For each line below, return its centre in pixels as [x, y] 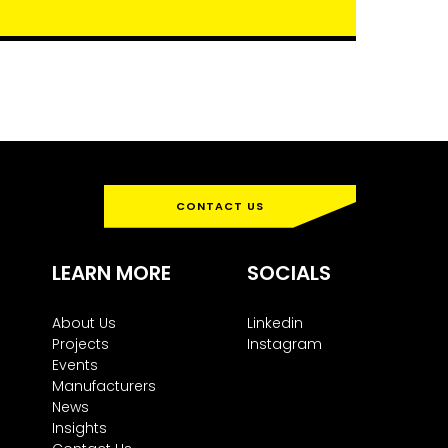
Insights [79, 428]
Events [74, 365]
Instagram [284, 344]
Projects [80, 344]
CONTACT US [220, 205]
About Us [83, 323]
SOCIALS [288, 273]
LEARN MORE [111, 273]
